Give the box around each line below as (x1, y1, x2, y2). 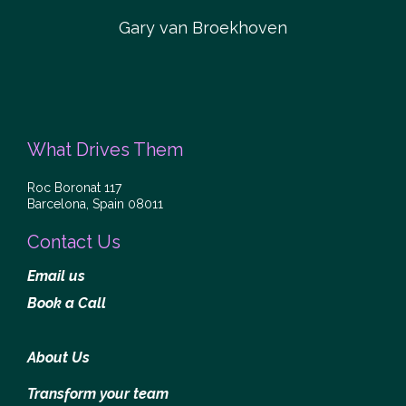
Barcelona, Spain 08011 (27, 197, 163, 212)
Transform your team (27, 385, 169, 403)
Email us (27, 267, 85, 285)
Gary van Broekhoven (119, 18, 287, 38)
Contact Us (27, 231, 121, 254)
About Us (27, 349, 90, 367)
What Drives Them (27, 139, 183, 161)
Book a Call (27, 295, 106, 313)
